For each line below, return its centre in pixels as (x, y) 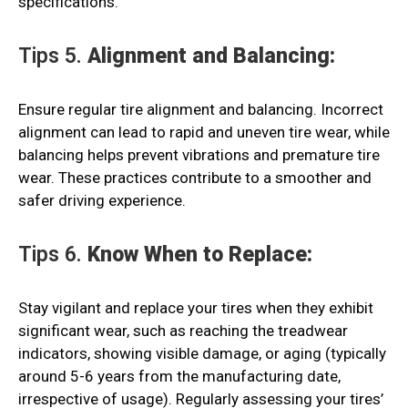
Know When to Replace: (200, 255)
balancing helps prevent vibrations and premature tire (199, 155)
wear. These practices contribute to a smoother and (195, 178)
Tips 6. (53, 255)
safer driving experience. (102, 201)
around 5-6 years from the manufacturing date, (179, 377)
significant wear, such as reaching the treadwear (183, 331)
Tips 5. (53, 56)
